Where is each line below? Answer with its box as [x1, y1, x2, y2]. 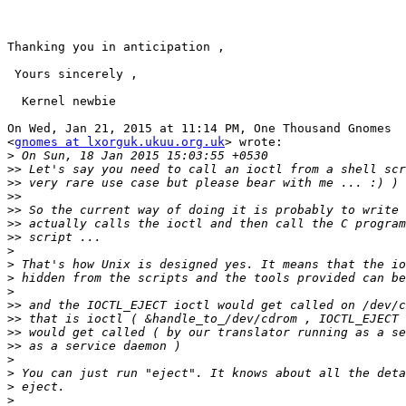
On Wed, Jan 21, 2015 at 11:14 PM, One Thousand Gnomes [7, 121, 391, 136]
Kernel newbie [7, 94, 116, 109]
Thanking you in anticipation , [7, 40, 225, 54]
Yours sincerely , [7, 67, 138, 82]
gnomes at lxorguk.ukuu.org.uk [14, 135, 225, 150]
